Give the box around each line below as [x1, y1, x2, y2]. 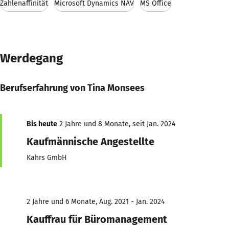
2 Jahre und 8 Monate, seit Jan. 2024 [57, 119, 175, 128]
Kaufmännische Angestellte [27, 135, 154, 148]
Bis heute [27, 119, 57, 128]
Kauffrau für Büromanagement [27, 213, 167, 225]
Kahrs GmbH [27, 153, 67, 162]
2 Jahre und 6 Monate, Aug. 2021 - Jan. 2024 [27, 197, 165, 206]
